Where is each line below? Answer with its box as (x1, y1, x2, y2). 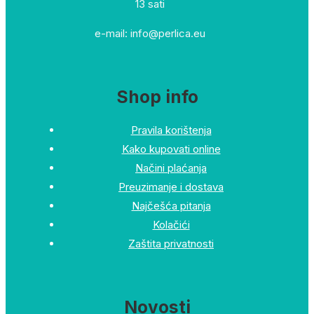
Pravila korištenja (130, 123, 212, 137)
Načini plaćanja (135, 161, 207, 175)
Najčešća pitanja (131, 199, 211, 213)
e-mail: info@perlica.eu (95, 27, 205, 41)
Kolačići (152, 218, 190, 232)
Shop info (116, 86, 198, 108)
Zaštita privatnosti (128, 237, 214, 251)
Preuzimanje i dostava (118, 180, 224, 194)
